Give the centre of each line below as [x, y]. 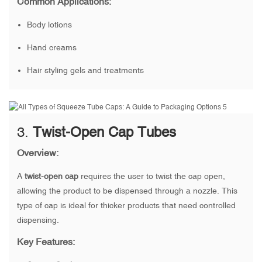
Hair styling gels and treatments [85, 70]
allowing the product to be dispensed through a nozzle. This [127, 191]
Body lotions [49, 25]
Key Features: [46, 242]
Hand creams [51, 48]
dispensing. [38, 220]
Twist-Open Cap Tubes [104, 132]
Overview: [38, 153]
